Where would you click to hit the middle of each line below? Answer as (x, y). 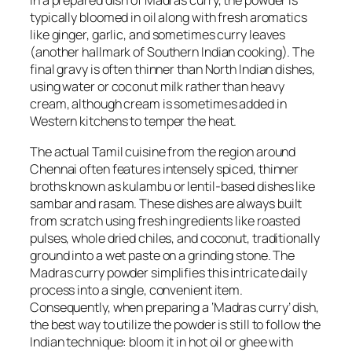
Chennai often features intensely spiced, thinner (165, 169)
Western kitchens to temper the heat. (134, 121)
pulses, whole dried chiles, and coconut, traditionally (175, 238)
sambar (51, 203)
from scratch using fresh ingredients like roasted (165, 220)
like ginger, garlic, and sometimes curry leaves (158, 35)
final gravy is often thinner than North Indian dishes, (172, 70)
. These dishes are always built (218, 203)
